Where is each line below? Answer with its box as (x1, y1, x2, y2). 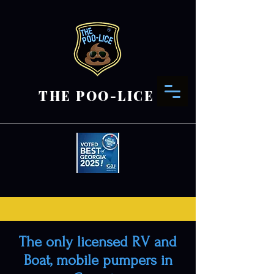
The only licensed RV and (19, 234, 177, 250)
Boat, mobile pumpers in (23, 252, 172, 268)
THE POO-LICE (39, 87, 155, 104)
